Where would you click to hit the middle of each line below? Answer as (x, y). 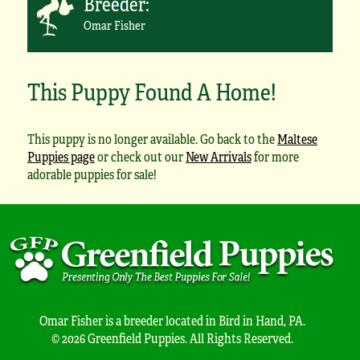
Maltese (297, 139)
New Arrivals (219, 157)
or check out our (140, 157)
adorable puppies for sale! (92, 174)
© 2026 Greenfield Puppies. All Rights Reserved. (172, 337)
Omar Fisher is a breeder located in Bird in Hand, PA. (172, 320)
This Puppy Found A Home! (152, 91)
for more (275, 157)
